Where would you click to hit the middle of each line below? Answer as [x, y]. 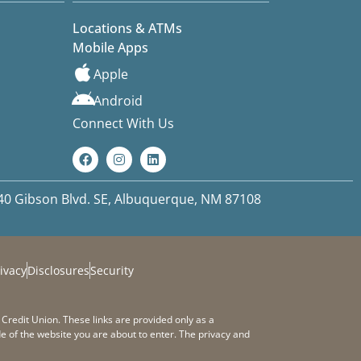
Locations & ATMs [127, 29]
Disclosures [58, 270]
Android [118, 101]
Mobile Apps [110, 48]
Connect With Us [123, 124]
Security [112, 270]
